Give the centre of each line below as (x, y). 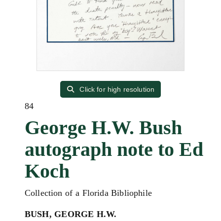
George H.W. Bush (103, 128)
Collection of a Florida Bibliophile (88, 193)
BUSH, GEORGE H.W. (71, 214)
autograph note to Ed (114, 149)
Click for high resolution (116, 89)
